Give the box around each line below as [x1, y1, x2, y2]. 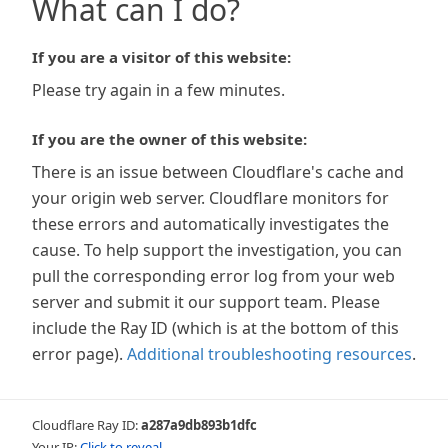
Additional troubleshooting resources [127, 343, 412, 365]
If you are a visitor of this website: [32, 47, 291, 67]
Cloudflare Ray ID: [32, 416, 141, 434]
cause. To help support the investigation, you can [32, 239, 402, 261]
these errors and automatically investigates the [32, 213, 389, 235]
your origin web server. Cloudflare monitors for [32, 187, 389, 209]
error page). [32, 343, 123, 365]
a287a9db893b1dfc [141, 416, 257, 434]
